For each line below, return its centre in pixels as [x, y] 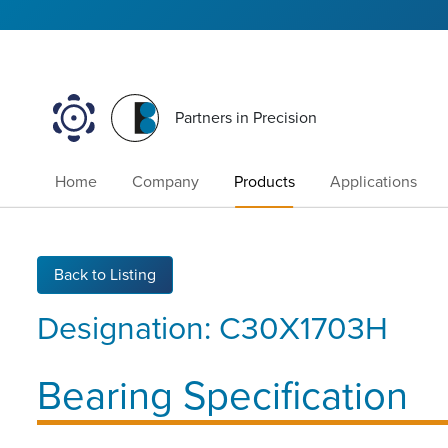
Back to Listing [105, 274]
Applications [374, 182]
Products [264, 182]
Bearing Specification [222, 395]
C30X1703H [303, 328]
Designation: [128, 328]
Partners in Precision [246, 118]
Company [165, 182]
